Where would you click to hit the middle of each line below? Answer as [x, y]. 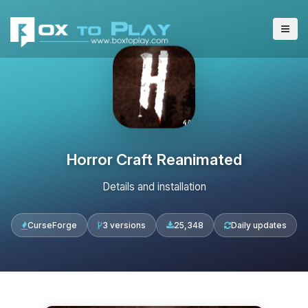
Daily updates [259, 225]
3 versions [124, 225]
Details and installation [154, 187]
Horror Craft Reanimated [154, 159]
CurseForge [52, 225]
